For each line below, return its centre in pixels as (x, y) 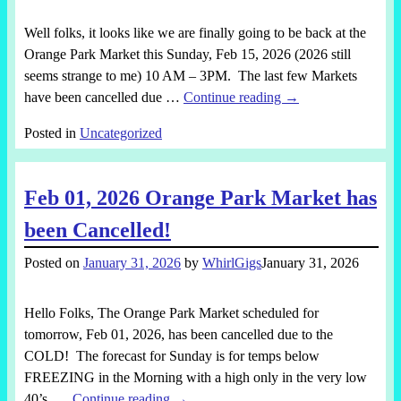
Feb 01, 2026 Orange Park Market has (200, 197)
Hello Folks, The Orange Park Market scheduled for (171, 312)
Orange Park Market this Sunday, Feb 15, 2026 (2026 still (187, 55)
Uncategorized (120, 133)
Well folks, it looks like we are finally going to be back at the (195, 33)
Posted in (50, 133)
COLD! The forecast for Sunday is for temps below (171, 355)
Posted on (53, 262)
